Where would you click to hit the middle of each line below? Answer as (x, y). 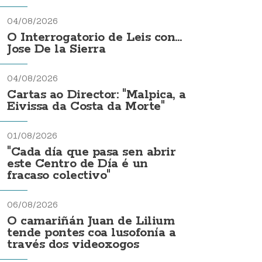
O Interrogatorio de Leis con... (94, 37)
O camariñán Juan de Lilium (91, 221)
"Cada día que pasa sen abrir (92, 152)
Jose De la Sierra (56, 49)
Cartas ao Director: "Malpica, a (96, 95)
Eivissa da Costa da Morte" (86, 106)
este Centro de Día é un (77, 164)
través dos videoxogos (73, 244)
